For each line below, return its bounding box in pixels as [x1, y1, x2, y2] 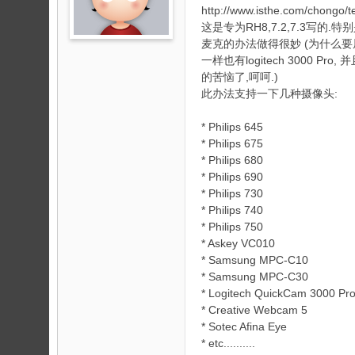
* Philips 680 [201, 154, 263, 166]
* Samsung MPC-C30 [201, 270, 308, 283]
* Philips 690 [201, 170, 263, 183]
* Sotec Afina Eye [201, 320, 287, 333]
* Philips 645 [201, 120, 263, 133]
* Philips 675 [201, 137, 263, 150]
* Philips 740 [201, 204, 263, 216]
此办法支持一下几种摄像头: [201, 87, 338, 100]
